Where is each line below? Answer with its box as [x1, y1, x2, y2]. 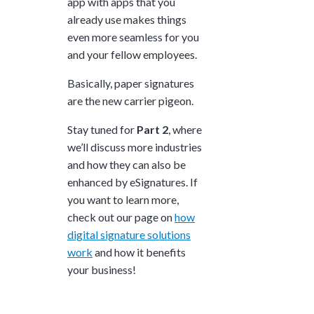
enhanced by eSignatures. [67, 175, 190, 189]
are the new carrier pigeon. [67, 93, 193, 107]
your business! [67, 262, 136, 276]
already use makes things [67, 12, 186, 26]
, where [168, 122, 202, 136]
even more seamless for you [67, 29, 199, 43]
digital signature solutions [67, 227, 191, 241]
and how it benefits [93, 245, 186, 259]
